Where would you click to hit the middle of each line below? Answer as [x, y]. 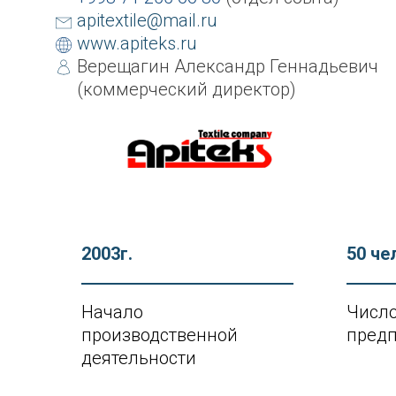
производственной [160, 335]
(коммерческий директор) [187, 89]
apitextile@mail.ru [147, 20]
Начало [112, 312]
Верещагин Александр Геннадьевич [228, 66]
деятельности [139, 358]
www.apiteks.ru [137, 43]
